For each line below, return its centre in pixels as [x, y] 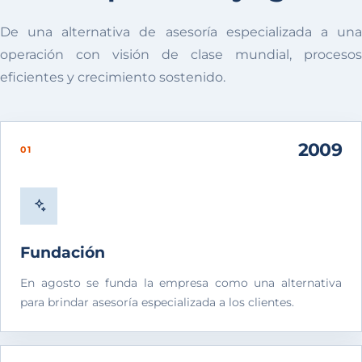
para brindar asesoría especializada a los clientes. [157, 302]
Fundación [63, 252]
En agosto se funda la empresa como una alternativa [181, 282]
